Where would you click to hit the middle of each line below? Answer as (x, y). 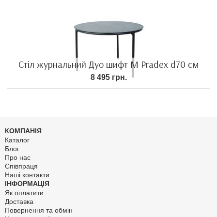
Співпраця (21, 166)
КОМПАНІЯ (23, 131)
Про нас (18, 157)
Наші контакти (27, 175)
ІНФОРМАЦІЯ (27, 183)
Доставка (19, 201)
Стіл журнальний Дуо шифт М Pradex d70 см (108, 64)
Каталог (17, 140)
